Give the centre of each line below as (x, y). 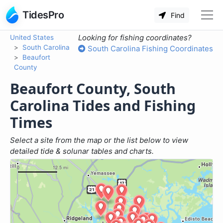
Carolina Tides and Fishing (103, 105)
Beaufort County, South (93, 88)
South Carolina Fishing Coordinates (149, 49)
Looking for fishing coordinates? (135, 38)
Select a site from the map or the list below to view (99, 140)
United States (32, 37)
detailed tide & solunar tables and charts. (82, 151)
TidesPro (43, 15)
